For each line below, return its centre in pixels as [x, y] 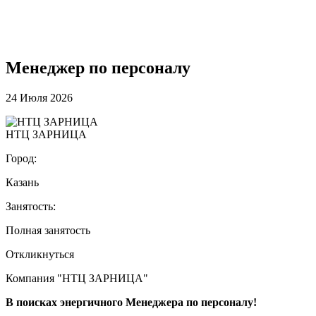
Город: [21, 158]
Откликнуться [40, 254]
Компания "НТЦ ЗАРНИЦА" [77, 278]
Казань [22, 182]
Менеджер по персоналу [98, 67]
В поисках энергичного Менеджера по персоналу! [131, 302]
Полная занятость [48, 230]
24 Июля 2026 [39, 97]
